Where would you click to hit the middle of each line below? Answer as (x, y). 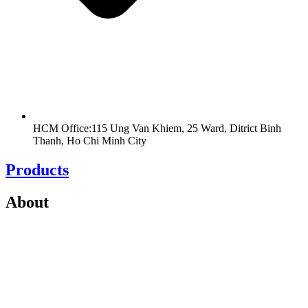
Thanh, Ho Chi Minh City (90, 140)
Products (37, 169)
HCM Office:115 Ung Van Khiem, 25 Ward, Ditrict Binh (157, 128)
